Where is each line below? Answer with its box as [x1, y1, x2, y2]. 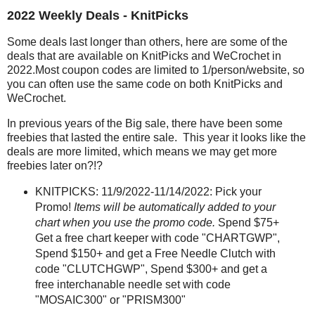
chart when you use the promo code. [34, 216, 218, 229]
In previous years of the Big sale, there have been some [7, 117, 283, 129]
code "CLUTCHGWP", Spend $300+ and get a [34, 262, 267, 275]
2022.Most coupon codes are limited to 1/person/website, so [7, 64, 304, 77]
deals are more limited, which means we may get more [7, 145, 277, 157]
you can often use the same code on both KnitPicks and [7, 78, 283, 91]
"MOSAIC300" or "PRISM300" [34, 293, 188, 306]
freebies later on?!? [7, 159, 103, 172]
